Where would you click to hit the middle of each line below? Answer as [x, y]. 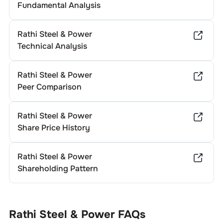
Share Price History [54, 128]
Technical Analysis [52, 46]
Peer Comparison [49, 87]
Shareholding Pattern [57, 168]
